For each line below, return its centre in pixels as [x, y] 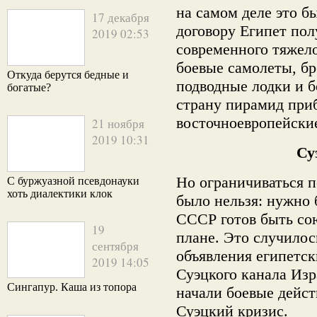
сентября [115, 246]
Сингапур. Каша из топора [72, 287]
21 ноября [118, 123]
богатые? [29, 87]
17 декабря [121, 17]
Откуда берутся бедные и [68, 75]
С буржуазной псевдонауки [73, 181]
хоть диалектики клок [60, 194]
